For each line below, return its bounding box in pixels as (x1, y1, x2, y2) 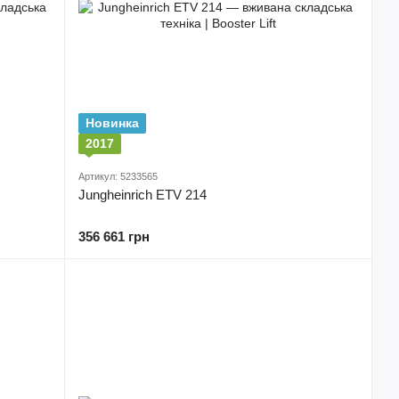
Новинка (85, 116, 139, 130)
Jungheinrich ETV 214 (78, 187, 207, 202)
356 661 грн (78, 229, 150, 244)
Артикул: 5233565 (78, 171, 158, 182)
